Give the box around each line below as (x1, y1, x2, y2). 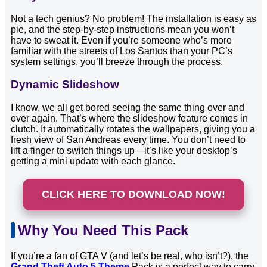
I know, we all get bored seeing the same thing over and (11, 103, 244, 113)
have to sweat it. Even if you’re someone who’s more (11, 35, 232, 45)
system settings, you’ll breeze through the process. (11, 56, 223, 67)
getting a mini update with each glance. (11, 156, 175, 167)
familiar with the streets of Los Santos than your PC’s (11, 45, 232, 56)
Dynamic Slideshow (11, 78, 119, 91)
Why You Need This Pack (18, 222, 188, 239)
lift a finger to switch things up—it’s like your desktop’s (11, 145, 237, 156)
